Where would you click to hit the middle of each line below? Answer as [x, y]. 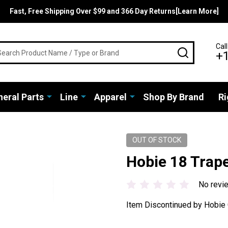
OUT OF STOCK [157, 140]
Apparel [110, 97]
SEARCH [204, 50]
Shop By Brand [173, 97]
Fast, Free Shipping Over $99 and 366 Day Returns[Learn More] [114, 11]
